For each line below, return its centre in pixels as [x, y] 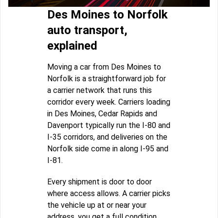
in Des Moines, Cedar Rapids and [102, 113]
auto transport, [87, 30]
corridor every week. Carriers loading [109, 102]
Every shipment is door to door [100, 182]
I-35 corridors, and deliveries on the [107, 137]
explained [72, 45]
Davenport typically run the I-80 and [109, 125]
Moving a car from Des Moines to [104, 67]
